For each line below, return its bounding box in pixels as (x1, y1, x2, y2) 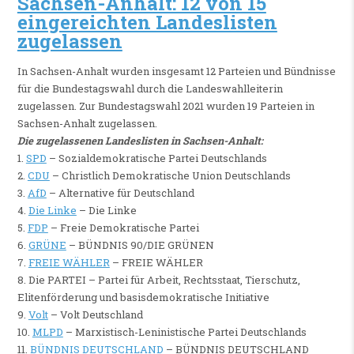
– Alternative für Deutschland (46, 185, 194, 200)
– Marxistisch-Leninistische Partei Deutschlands (62, 324, 307, 339)
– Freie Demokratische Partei (47, 220, 199, 235)
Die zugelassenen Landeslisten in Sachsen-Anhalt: (17, 133, 263, 148)
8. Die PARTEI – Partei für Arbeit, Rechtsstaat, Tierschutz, (17, 272, 300, 287)
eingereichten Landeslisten (17, 9, 277, 36)
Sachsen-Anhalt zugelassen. (17, 115, 157, 130)
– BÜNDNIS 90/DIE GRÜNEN (66, 237, 214, 252)
